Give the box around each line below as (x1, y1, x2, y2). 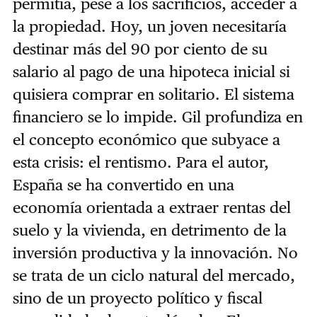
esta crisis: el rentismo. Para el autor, (12, 152, 269, 171)
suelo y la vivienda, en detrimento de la (12, 220, 287, 239)
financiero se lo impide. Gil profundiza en (12, 107, 303, 126)
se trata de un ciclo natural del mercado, (12, 265, 295, 284)
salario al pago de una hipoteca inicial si (12, 62, 290, 81)
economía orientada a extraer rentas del (12, 197, 291, 217)
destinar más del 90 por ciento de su (12, 39, 267, 58)
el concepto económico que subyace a (12, 129, 280, 149)
